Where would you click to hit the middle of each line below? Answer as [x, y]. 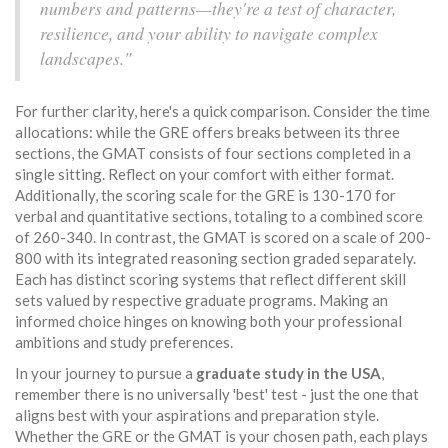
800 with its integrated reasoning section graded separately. [215, 258]
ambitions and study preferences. [124, 342]
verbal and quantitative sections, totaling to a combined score [219, 216]
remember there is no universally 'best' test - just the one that [217, 394]
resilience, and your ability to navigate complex [209, 33]
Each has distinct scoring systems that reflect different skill [210, 279]
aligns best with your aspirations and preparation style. [197, 415]
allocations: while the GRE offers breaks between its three [207, 132]
